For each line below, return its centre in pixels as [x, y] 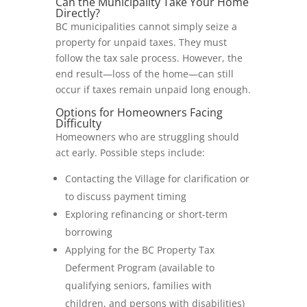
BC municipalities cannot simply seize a [146, 26]
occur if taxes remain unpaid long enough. [153, 89]
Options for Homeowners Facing [139, 112]
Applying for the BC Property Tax [139, 250]
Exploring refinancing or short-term [146, 214]
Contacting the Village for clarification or [157, 179]
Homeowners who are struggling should [147, 137]
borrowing [88, 232]
